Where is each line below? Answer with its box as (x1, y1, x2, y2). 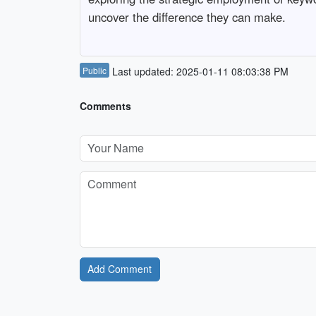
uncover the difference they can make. (87, 8, 286, 26)
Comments (79, 98, 131, 113)
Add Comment (87, 262, 152, 276)
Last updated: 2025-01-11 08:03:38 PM (109, 63, 288, 78)
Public (82, 63, 107, 76)
